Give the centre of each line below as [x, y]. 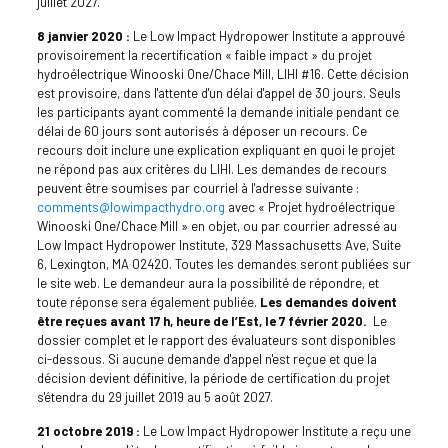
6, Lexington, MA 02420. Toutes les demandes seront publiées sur [223, 263]
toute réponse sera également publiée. [148, 301]
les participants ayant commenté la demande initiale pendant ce [217, 111]
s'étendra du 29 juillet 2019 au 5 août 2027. [154, 396]
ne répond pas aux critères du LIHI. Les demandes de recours [211, 168]
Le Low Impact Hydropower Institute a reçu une [275, 430]
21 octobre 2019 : [88, 430]
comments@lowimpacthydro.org [130, 206]
